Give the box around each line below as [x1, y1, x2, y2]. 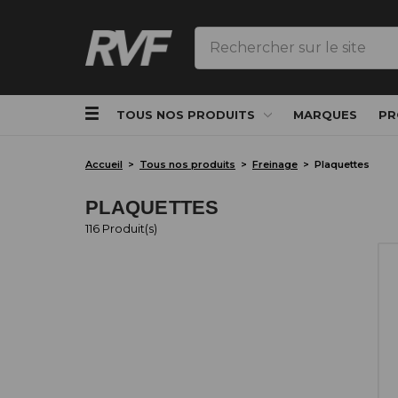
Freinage [252, 157, 298, 171]
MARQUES [293, 107, 358, 122]
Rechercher [194, 28, 280, 45]
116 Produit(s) [85, 220, 157, 235]
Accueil [85, 157, 123, 171]
